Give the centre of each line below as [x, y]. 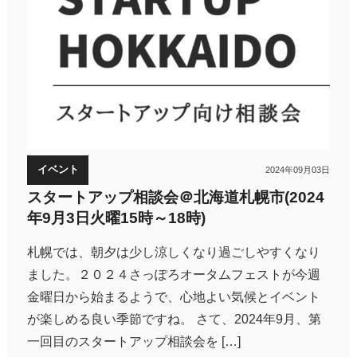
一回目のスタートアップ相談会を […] [133, 342]
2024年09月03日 [298, 170]
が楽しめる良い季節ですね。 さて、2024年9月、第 [174, 320]
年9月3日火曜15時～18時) [116, 218]
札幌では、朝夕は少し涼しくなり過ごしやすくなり [173, 253]
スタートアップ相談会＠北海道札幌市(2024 [175, 198]
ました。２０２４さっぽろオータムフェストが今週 [173, 275]
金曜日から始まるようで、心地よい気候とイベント [173, 297]
